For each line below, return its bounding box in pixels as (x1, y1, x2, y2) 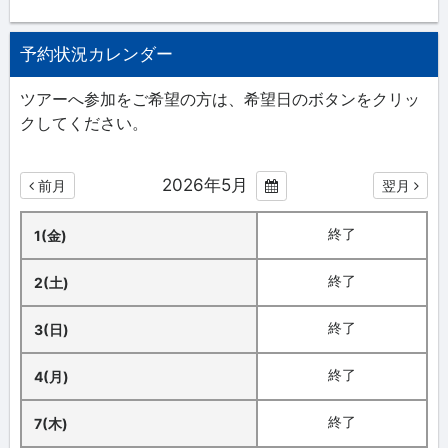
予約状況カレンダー (20, 43, 173, 64)
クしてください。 (20, 112, 148, 133)
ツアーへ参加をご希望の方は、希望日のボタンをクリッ (20, 88, 420, 109)
